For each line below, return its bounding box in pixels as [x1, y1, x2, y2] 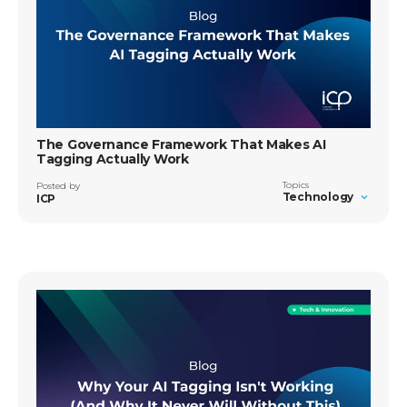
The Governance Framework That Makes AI [36, 135, 326, 153]
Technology [282, 190, 353, 204]
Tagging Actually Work [36, 150, 189, 167]
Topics [282, 179, 309, 190]
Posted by [36, 180, 80, 191]
